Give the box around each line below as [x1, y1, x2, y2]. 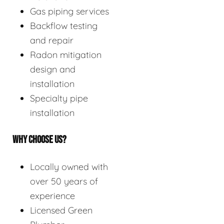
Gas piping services [30, 5, 109, 17]
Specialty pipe [30, 92, 88, 104]
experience [30, 190, 75, 202]
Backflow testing [30, 20, 97, 32]
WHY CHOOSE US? [12, 133, 66, 146]
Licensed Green [30, 204, 92, 216]
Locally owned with [30, 161, 108, 173]
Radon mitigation [30, 49, 101, 61]
